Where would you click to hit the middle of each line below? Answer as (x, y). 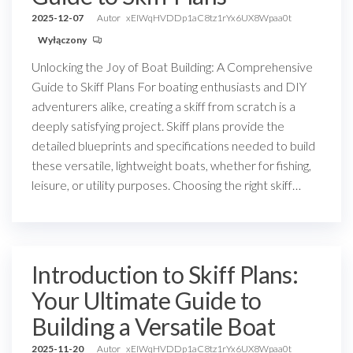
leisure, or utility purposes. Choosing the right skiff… (166, 185)
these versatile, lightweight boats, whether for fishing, (171, 165)
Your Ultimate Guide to (147, 300)
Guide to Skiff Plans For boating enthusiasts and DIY (169, 86)
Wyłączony (63, 40)
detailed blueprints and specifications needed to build (173, 145)
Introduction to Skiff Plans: (165, 274)
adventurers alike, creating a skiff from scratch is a (163, 106)
